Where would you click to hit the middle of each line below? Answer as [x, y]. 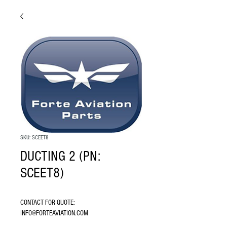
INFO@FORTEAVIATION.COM [54, 213]
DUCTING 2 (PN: [60, 156]
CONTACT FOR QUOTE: [48, 203]
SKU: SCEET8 [34, 138]
